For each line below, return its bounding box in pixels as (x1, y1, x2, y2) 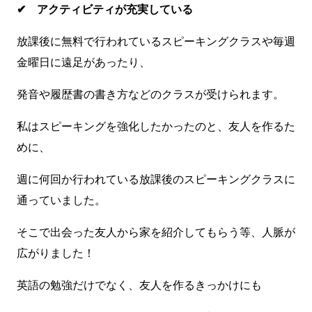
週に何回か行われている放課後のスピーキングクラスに (17, 173, 295, 185)
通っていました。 (17, 194, 106, 206)
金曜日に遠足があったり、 (17, 56, 150, 68)
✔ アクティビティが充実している (17, 3, 193, 15)
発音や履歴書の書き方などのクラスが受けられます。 (17, 88, 284, 100)
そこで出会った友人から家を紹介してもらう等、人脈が (17, 226, 295, 238)
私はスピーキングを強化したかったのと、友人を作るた (17, 120, 295, 132)
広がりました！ (17, 247, 95, 259)
